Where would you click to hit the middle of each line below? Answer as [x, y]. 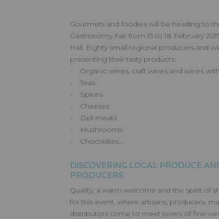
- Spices [86, 94]
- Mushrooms [96, 130]
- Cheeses [90, 106]
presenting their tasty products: [123, 59]
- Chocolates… [97, 141]
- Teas [82, 83]
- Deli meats [93, 118]
